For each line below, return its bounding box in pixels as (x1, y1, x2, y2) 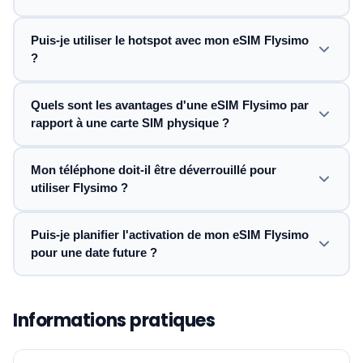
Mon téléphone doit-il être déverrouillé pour (31, 163, 276, 177)
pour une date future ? (31, 246, 157, 259)
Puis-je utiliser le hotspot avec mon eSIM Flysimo (31, 33, 309, 47)
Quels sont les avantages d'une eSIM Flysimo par (31, 98, 309, 112)
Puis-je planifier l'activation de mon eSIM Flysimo (31, 228, 309, 241)
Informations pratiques (13, 308, 216, 333)
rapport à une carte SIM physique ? (31, 116, 229, 130)
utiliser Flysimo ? (31, 181, 128, 194)
